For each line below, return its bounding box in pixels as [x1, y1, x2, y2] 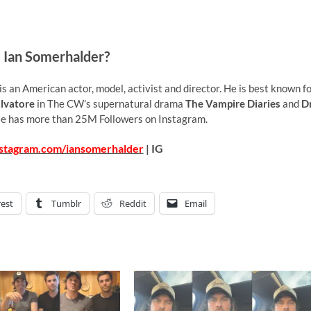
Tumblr [51, 196, 81, 210]
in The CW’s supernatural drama [35, 96, 185, 110]
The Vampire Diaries [185, 96, 280, 110]
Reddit [119, 196, 146, 210]
